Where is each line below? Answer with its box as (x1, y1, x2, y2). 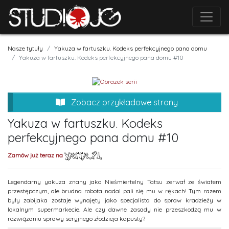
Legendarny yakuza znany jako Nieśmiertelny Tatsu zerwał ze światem (8, 177, 221, 186)
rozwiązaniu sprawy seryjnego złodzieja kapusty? (8, 214, 145, 222)
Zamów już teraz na (8, 151, 64, 159)
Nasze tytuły (8, 44, 43, 52)
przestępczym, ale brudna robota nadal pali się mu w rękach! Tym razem (8, 187, 221, 195)
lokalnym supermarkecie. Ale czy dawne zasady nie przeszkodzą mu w (8, 205, 221, 213)
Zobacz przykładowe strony (69, 97, 178, 107)
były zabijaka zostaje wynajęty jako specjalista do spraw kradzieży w (8, 196, 221, 204)
